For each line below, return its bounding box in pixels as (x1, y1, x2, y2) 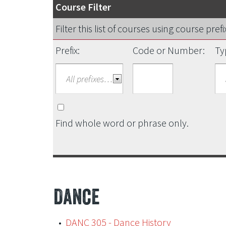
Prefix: (55, 44, 80, 56)
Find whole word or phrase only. (55, 117, 189, 129)
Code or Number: (132, 44, 205, 56)
